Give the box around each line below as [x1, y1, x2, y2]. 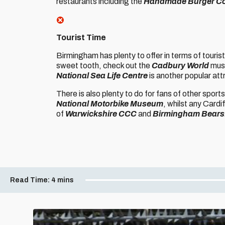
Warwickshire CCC [65, 109, 137, 118]
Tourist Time [56, 33, 106, 42]
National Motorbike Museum [56, 99, 163, 108]
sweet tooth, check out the [56, 61, 152, 70]
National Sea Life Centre [56, 71, 148, 80]
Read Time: [10, 176, 50, 184]
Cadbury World [152, 61, 209, 70]
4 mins [51, 176, 74, 184]
